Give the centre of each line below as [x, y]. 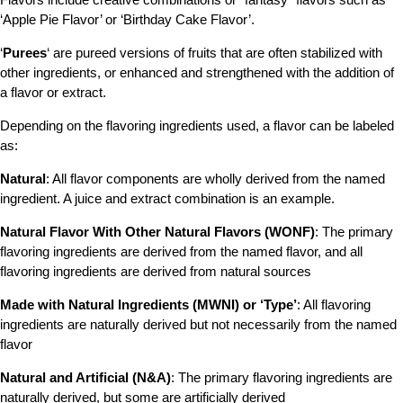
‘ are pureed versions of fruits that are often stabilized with [215, 53]
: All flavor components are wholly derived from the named [215, 179]
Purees [25, 53]
